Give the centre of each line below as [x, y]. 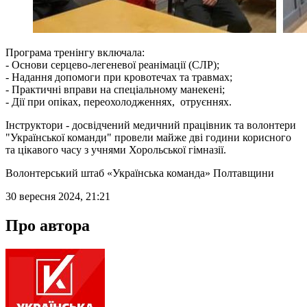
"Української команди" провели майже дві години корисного [148, 137]
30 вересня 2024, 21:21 [58, 196]
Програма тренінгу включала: [75, 52]
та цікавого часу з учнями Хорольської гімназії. [116, 149]
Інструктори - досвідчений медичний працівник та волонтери [151, 125]
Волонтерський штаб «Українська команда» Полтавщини [140, 173]
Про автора [48, 225]
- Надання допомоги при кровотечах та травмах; [119, 77]
